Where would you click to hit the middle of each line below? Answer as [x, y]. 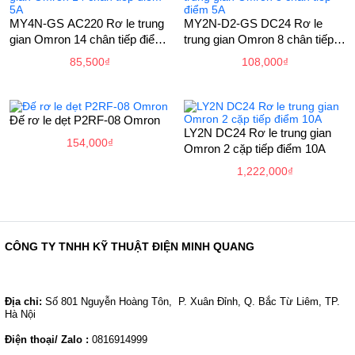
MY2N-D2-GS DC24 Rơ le [253, 24]
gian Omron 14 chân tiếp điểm [87, 40]
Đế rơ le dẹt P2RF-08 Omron [84, 120]
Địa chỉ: [23, 302]
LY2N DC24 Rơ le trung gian [258, 133]
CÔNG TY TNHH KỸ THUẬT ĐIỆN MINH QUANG [130, 247]
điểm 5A [205, 55]
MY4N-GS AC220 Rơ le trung [86, 24]
